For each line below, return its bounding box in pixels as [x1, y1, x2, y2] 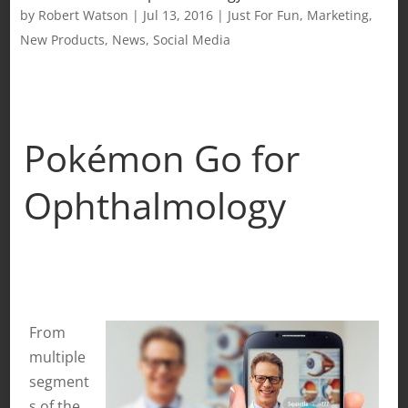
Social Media [152, 30, 230, 48]
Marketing [306, 5, 369, 24]
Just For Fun [227, 5, 300, 24]
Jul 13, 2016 [142, 5, 213, 24]
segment [28, 371, 89, 392]
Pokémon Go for [23, 132, 300, 183]
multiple [28, 346, 86, 367]
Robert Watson [37, 5, 128, 24]
